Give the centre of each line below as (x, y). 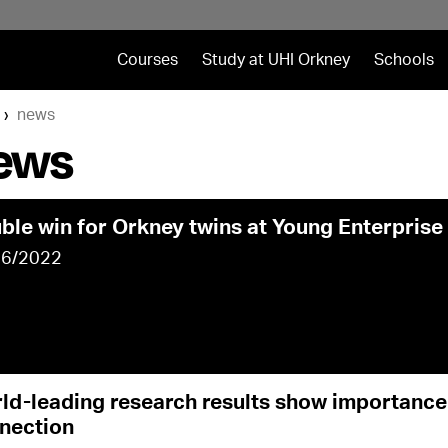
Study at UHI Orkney (275, 60)
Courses (147, 60)
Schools (403, 60)
